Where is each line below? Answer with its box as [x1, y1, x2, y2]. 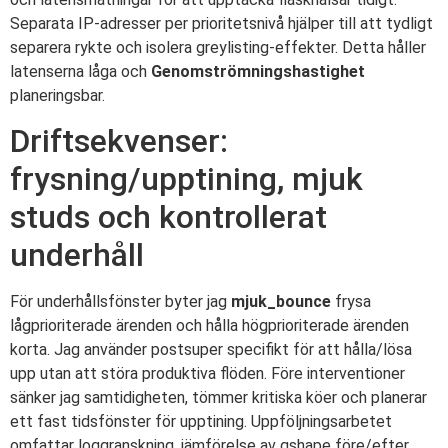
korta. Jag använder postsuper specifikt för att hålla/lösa [10, 339, 412, 359]
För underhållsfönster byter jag [10, 291, 231, 311]
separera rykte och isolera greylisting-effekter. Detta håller [10, 37, 426, 57]
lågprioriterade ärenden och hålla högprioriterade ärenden [10, 315, 409, 335]
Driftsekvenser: [10, 121, 228, 160]
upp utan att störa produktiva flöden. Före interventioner [10, 363, 405, 383]
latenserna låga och [10, 61, 151, 81]
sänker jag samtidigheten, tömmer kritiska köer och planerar [10, 387, 427, 407]
